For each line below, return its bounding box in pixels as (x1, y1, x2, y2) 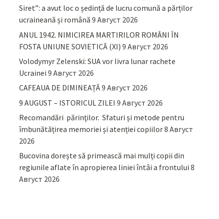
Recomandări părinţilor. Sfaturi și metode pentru (19, 112, 185, 123)
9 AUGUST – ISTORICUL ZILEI (19, 97, 116, 108)
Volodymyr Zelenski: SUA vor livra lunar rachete (19, 56, 176, 66)
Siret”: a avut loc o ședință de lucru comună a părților (19, 3, 193, 13)
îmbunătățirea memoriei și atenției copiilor (19, 124, 163, 134)
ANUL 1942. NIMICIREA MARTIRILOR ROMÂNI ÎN (19, 29, 179, 40)
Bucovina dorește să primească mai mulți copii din (19, 151, 185, 161)
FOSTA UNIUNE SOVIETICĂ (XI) (19, 41, 121, 51)
